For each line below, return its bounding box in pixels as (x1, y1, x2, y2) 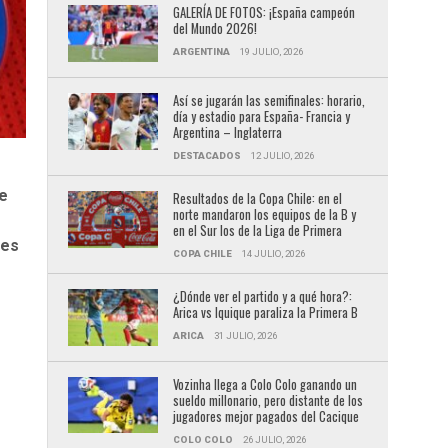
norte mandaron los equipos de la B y (172, 204, 356, 224)
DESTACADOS (172, 149, 241, 161)
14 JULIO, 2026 (241, 247, 305, 259)
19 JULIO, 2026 (239, 46, 303, 57)
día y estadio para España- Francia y (172, 106, 350, 126)
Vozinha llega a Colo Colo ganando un (172, 374, 357, 394)
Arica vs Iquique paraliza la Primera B (172, 302, 358, 322)
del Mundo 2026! (172, 19, 257, 38)
